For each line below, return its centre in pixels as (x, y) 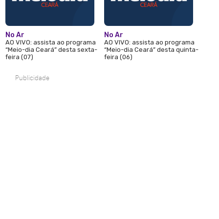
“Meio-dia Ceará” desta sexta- (52, 50)
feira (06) (119, 57)
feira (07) (20, 57)
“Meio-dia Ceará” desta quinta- (152, 50)
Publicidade (33, 78)
